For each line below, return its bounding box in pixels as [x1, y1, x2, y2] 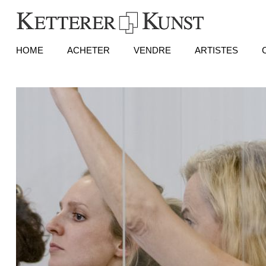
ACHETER [66, 45, 110, 55]
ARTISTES [194, 45, 238, 55]
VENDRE [133, 45, 171, 55]
